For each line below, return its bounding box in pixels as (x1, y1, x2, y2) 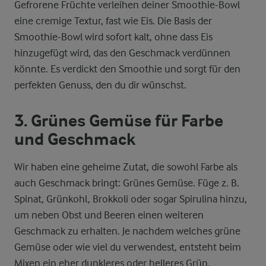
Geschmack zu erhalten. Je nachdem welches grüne (14, 225, 240, 237)
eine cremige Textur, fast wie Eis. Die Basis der (14, 15, 212, 27)
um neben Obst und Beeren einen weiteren (14, 209, 204, 221)
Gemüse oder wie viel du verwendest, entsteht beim (14, 241, 241, 253)
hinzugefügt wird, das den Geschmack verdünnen (14, 47, 230, 59)
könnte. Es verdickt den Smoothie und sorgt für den (14, 63, 240, 75)
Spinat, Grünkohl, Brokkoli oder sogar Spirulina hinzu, (14, 193, 247, 205)
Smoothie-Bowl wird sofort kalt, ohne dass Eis (14, 31, 213, 43)
